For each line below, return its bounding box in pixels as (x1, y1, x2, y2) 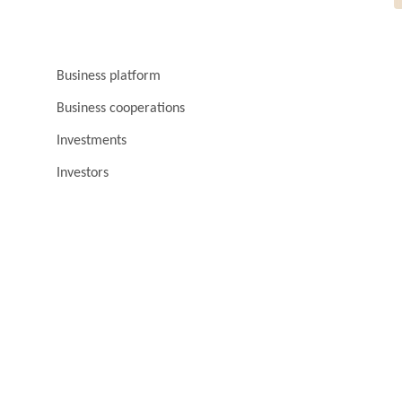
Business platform (57, 68, 161, 83)
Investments (57, 133, 127, 148)
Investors (57, 165, 109, 180)
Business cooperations (57, 100, 185, 116)
